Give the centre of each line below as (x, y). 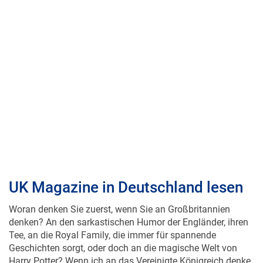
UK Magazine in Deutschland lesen (126, 175)
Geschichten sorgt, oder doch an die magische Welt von (123, 236)
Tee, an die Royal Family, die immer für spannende (112, 223)
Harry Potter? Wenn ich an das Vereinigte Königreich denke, (131, 249)
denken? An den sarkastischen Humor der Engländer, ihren (129, 210)
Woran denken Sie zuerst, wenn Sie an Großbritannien (119, 197)
